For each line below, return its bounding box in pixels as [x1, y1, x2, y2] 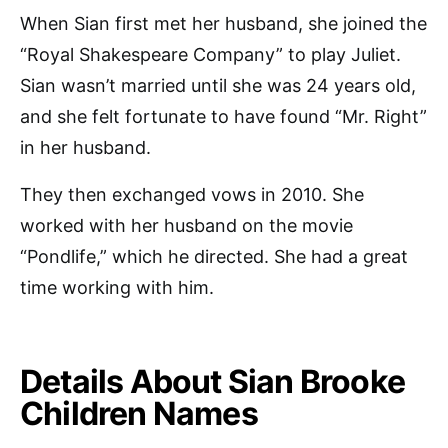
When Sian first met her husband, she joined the [20, 12, 427, 34]
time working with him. [20, 276, 214, 298]
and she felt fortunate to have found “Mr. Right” [20, 105, 427, 127]
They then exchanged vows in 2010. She [20, 183, 364, 205]
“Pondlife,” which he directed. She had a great [20, 245, 408, 267]
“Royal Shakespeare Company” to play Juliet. [20, 43, 401, 65]
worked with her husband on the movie [20, 214, 353, 236]
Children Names [20, 393, 258, 433]
